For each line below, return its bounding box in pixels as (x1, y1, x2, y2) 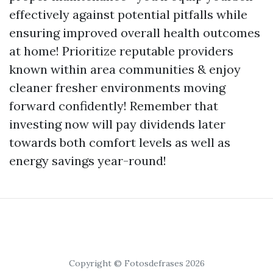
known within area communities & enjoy (9, 62, 241, 77)
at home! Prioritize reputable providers (9, 43, 233, 59)
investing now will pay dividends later (9, 116, 225, 132)
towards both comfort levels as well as (9, 135, 230, 151)
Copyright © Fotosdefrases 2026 (68, 258, 205, 269)
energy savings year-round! (9, 153, 166, 169)
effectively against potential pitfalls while (9, 7, 247, 23)
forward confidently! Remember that (9, 98, 218, 114)
